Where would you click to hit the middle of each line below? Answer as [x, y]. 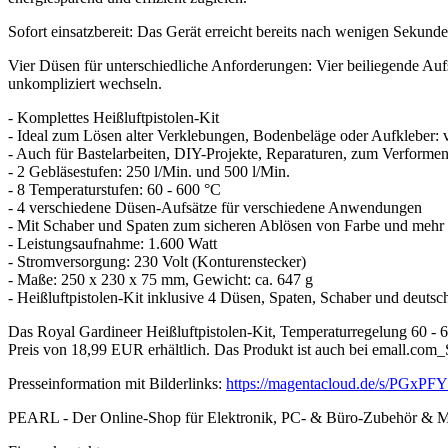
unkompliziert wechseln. [85, 83]
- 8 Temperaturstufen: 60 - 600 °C [114, 189]
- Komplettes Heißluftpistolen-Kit [113, 117]
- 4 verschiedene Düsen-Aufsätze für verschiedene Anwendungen [215, 207]
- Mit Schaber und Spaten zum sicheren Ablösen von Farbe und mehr [226, 225]
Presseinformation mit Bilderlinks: [117, 383]
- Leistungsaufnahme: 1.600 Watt [112, 243]
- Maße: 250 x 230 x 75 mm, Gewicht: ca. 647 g [160, 279]
